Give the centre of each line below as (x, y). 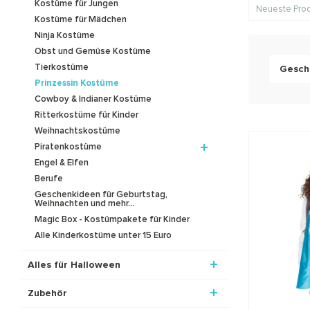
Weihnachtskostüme (77, 131)
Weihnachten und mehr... (84, 204)
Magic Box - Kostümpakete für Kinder (112, 220)
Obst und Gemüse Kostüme (93, 52)
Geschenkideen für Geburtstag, (101, 195)
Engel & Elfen (62, 163)
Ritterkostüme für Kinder (86, 116)
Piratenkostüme (68, 147)
